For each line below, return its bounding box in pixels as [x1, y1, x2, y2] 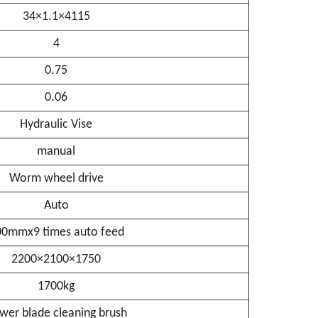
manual [37, 145, 75, 158]
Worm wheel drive [9, 172, 104, 185]
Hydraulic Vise [20, 118, 92, 131]
